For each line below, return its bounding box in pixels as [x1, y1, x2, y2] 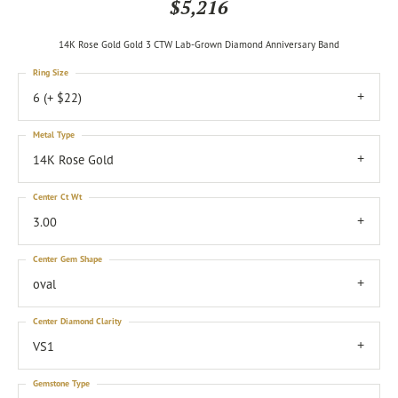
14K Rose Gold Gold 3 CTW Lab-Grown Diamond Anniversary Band [59, 38, 339, 51]
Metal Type [33, 129, 75, 140]
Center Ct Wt [33, 191, 82, 203]
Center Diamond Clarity [33, 315, 122, 327]
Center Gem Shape [33, 253, 102, 265]
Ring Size [33, 67, 68, 78]
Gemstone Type [33, 378, 90, 389]
